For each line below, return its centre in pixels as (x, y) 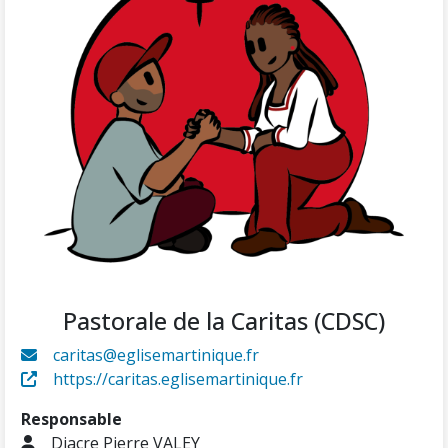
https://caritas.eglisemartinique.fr (178, 378)
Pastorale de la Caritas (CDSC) (224, 320)
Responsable (71, 418)
